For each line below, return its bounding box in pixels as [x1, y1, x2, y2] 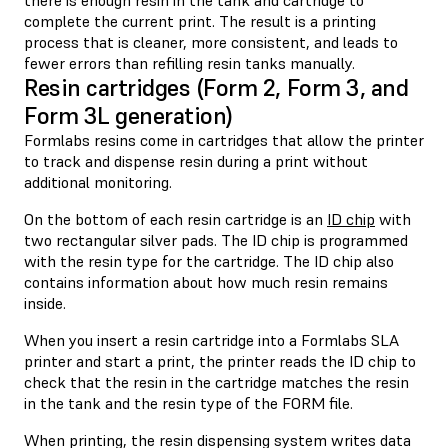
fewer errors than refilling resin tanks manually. [24, 52, 355, 73]
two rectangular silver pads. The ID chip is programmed [24, 229, 408, 250]
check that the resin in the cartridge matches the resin [24, 371, 409, 392]
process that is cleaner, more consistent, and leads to [24, 31, 398, 52]
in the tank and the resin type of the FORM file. [24, 392, 353, 413]
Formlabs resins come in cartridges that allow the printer [24, 129, 424, 150]
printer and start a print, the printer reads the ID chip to [24, 350, 416, 371]
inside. [24, 292, 66, 313]
